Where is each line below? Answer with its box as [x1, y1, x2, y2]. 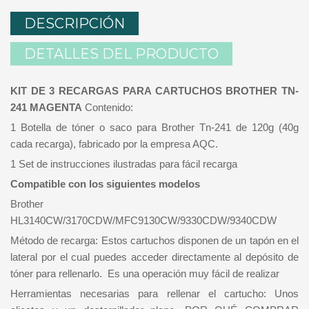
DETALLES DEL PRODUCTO [24, 45, 219, 62]
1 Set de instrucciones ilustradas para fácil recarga [10, 157, 237, 170]
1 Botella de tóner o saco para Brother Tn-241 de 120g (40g [10, 121, 299, 133]
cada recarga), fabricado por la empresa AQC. [10, 137, 218, 150]
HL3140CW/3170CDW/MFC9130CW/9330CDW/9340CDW [10, 214, 277, 226]
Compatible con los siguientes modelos [10, 177, 200, 190]
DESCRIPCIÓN [24, 14, 125, 32]
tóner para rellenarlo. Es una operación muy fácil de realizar [10, 267, 282, 279]
